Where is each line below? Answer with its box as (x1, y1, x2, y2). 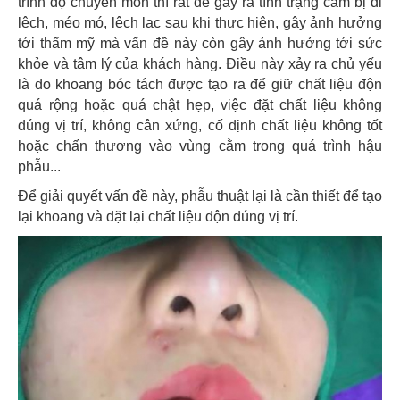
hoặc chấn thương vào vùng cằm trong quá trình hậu (18, 137, 382, 154)
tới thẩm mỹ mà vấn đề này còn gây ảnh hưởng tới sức (18, 35, 382, 51)
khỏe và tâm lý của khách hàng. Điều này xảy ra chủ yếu (18, 55, 382, 71)
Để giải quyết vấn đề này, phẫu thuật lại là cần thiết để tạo (18, 187, 382, 204)
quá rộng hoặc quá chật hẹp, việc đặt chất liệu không (18, 96, 382, 112)
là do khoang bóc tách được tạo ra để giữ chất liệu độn (18, 76, 382, 92)
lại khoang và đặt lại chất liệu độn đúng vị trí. (18, 208, 298, 224)
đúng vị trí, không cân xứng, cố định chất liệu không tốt (18, 117, 382, 133)
